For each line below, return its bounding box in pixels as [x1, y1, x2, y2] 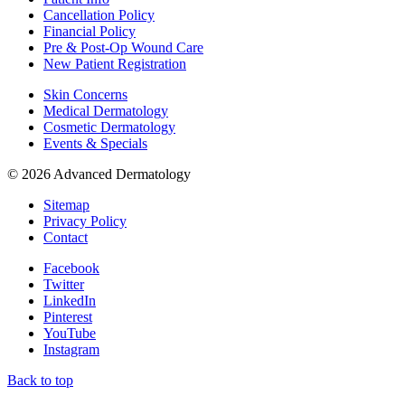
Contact [43, 229, 88, 245]
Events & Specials [43, 135, 147, 151]
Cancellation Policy [43, 6, 155, 23]
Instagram [43, 341, 99, 357]
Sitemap [43, 196, 89, 212]
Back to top [7, 372, 73, 388]
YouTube [43, 325, 96, 341]
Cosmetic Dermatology [43, 118, 175, 135]
